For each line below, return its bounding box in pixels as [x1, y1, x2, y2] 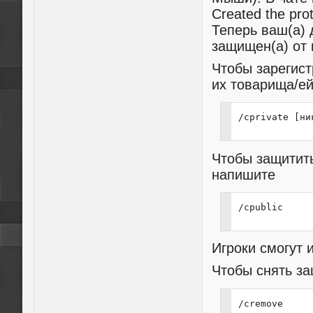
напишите [212, 166, 276, 182]
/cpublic [238, 201, 283, 212]
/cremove [238, 298, 283, 309]
